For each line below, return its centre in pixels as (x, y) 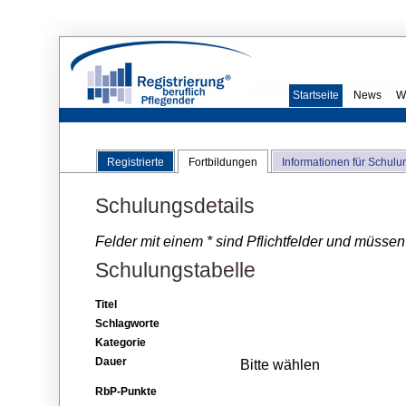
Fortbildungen (223, 162)
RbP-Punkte (126, 392)
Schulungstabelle (175, 270)
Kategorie (121, 343)
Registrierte (135, 162)
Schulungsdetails (175, 206)
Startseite (316, 95)
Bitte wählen (280, 365)
